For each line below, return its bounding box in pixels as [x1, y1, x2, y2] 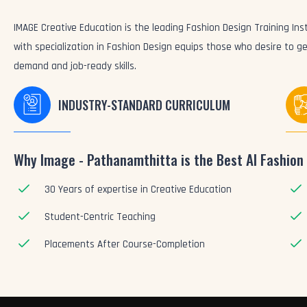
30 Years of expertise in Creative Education [45, 183, 232, 196]
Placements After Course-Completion [45, 238, 205, 251]
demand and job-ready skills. [14, 60, 136, 73]
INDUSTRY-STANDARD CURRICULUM [58, 96, 230, 114]
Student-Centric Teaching [45, 210, 156, 223]
